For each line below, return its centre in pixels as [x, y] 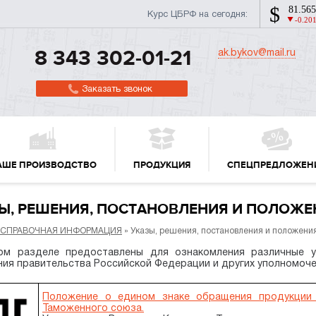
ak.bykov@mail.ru [257, 52]
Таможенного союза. [93, 308]
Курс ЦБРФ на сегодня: [197, 14]
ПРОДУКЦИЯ [162, 166]
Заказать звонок [117, 89]
